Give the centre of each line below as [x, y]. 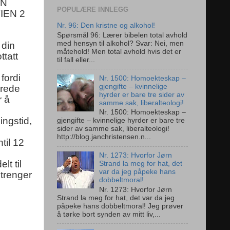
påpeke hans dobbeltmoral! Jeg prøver [120, 206]
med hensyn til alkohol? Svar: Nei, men [120, 43]
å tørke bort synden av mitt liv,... [109, 214]
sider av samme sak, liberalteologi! [115, 129]
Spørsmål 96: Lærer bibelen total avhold [122, 35]
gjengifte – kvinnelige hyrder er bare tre [121, 121]
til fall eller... [76, 60]
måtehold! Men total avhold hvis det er [119, 51]
